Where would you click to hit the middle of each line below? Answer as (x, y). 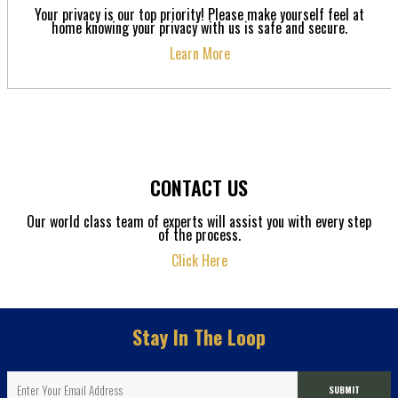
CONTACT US (199, 188)
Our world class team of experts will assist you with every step (199, 222)
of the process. (199, 235)
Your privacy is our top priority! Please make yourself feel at (199, 15)
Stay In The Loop (199, 337)
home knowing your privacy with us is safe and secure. (199, 28)
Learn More (199, 54)
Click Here (199, 261)
